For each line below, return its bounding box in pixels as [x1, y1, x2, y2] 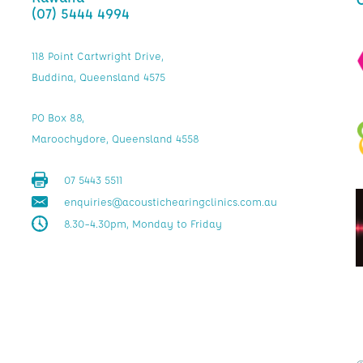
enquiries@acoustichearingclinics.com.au [64, 194, 277, 208]
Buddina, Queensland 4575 [32, 70, 165, 83]
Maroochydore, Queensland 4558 [32, 131, 199, 145]
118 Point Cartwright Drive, [32, 49, 164, 62]
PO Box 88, [32, 110, 84, 124]
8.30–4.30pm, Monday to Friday [64, 216, 222, 230]
